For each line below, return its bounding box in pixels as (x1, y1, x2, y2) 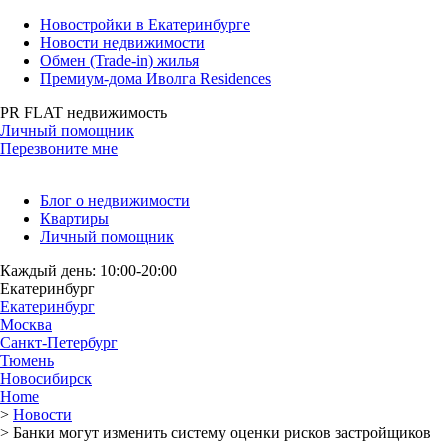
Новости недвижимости (40, 34, 205, 51)
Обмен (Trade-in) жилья (40, 52, 199, 69)
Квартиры (40, 210, 109, 227)
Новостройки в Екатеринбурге (40, 16, 250, 33)
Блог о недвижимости (40, 192, 190, 209)
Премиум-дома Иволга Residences (40, 70, 271, 87)
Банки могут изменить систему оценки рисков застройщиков (13, 424, 431, 441)
